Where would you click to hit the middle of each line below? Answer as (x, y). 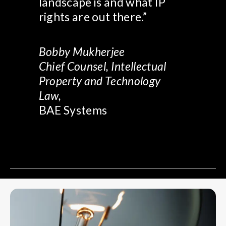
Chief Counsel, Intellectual (102, 66)
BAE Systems (73, 110)
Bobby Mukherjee (82, 51)
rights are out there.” (93, 17)
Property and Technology (100, 81)
